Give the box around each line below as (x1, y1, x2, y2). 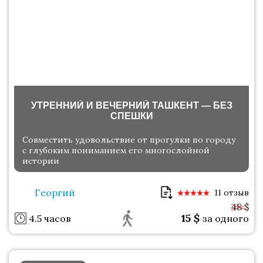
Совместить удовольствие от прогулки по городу (22, 134, 235, 146)
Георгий (35, 187, 75, 199)
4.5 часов (29, 213, 71, 225)
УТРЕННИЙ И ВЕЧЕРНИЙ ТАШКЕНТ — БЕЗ (31, 100, 232, 111)
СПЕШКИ (110, 111, 153, 122)
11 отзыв (214, 187, 249, 198)
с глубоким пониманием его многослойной (22, 145, 210, 156)
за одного (203, 213, 249, 225)
